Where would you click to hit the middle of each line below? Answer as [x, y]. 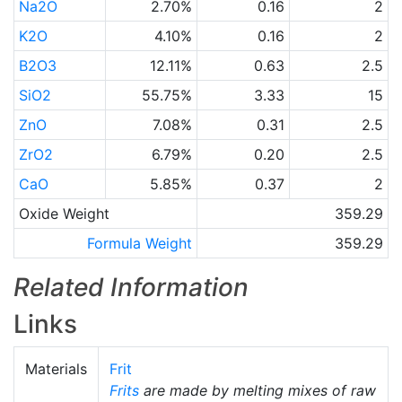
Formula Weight [140, 243]
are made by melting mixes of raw [258, 390]
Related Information [131, 287]
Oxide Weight [64, 214]
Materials [56, 369]
